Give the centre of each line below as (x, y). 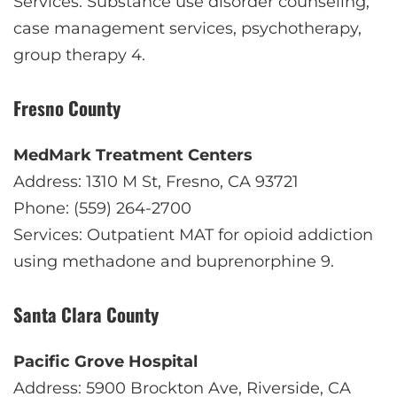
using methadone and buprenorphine (167, 261)
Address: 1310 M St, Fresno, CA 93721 (156, 181)
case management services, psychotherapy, (187, 29)
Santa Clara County (86, 314)
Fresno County (67, 108)
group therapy (72, 55)
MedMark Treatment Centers (133, 155)
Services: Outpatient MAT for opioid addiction (193, 234)
